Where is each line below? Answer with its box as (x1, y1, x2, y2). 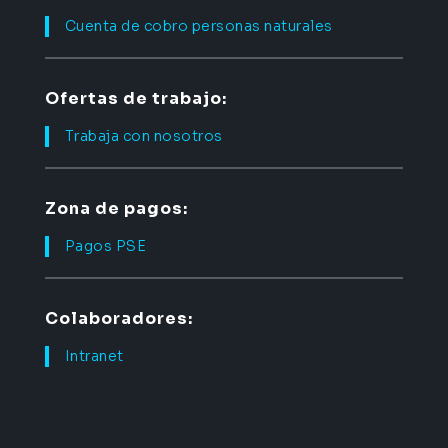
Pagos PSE (64, 236, 147, 255)
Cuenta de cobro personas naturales (64, 16, 333, 35)
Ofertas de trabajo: (44, 87, 227, 109)
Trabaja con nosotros (64, 126, 223, 145)
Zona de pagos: (44, 197, 188, 219)
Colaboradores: (44, 307, 193, 329)
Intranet (64, 346, 124, 365)
